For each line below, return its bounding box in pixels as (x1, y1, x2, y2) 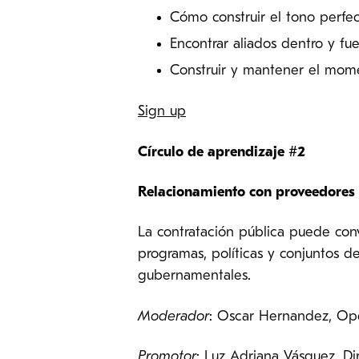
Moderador (138, 309, 209, 325)
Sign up (138, 104, 186, 120)
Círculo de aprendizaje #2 (138, 144, 305, 160)
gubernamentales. (138, 268, 251, 284)
